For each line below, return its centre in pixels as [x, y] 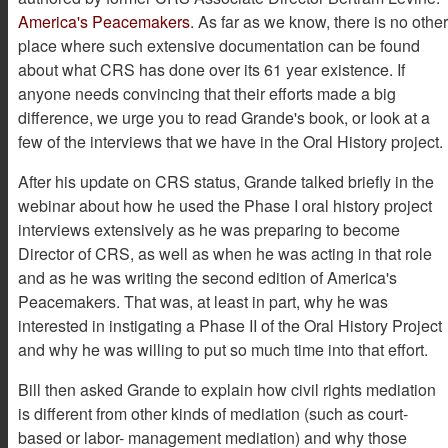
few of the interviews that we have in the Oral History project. [230, 142]
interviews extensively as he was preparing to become [209, 230]
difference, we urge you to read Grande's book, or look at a [224, 118]
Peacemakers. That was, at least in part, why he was [203, 302]
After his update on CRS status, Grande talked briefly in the [226, 182]
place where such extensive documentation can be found [219, 46]
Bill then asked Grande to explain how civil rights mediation [227, 390]
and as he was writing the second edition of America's [207, 278]
